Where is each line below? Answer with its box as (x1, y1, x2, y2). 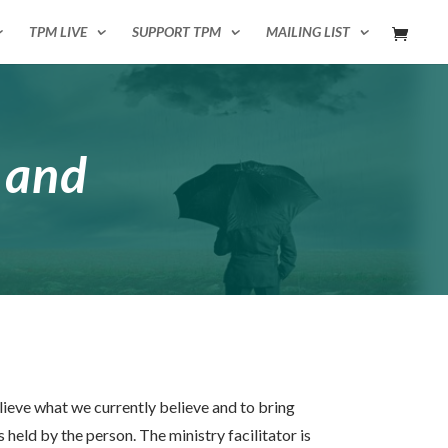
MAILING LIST (266, 23, 350, 40)
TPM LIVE (29, 23, 87, 40)
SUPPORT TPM (132, 23, 221, 40)
